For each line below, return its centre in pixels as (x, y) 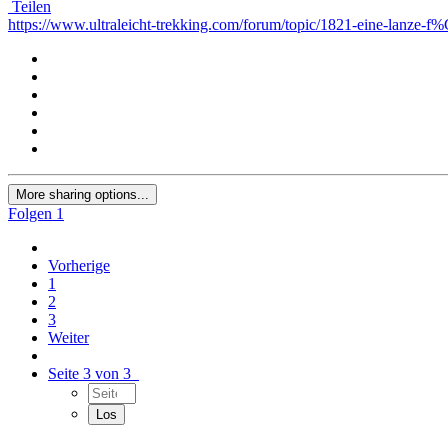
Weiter (68, 338)
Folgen (30, 214)
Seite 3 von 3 (93, 374)
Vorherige (79, 266)
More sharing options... (82, 195)
